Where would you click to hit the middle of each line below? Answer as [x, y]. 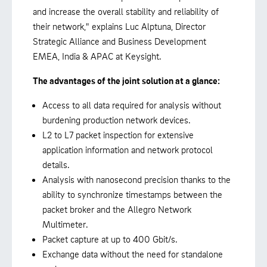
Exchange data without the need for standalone [133, 254]
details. [56, 164]
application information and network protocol [128, 149]
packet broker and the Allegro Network [117, 209]
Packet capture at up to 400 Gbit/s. [110, 239]
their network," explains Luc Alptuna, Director [119, 26]
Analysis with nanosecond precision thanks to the [136, 179]
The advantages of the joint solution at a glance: [126, 80]
